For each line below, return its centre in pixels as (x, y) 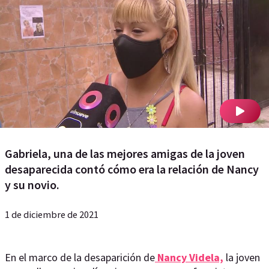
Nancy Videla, (189, 257)
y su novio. (32, 185)
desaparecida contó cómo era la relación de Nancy (132, 169)
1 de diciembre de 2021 (52, 214)
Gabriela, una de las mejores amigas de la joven (125, 153)
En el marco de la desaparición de (80, 257)
